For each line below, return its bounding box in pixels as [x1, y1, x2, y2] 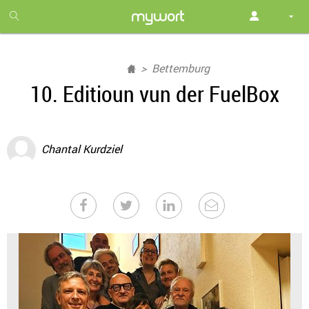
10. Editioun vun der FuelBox [30, 79, 279, 108]
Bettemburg [152, 61, 210, 76]
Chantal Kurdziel [41, 141, 122, 157]
